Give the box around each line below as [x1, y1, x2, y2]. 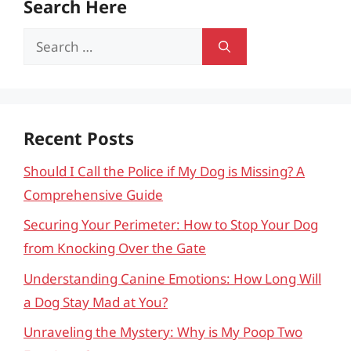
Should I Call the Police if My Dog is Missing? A [24, 161, 305, 180]
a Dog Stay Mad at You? [24, 292, 168, 311]
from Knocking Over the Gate [24, 239, 206, 257]
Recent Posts [24, 125, 134, 150]
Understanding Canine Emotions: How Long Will [24, 269, 321, 288]
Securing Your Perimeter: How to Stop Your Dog [24, 215, 318, 233]
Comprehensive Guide [24, 185, 163, 204]
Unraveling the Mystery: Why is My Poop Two [24, 323, 302, 341]
